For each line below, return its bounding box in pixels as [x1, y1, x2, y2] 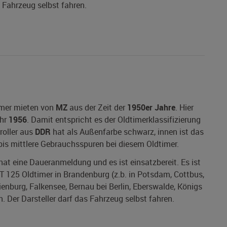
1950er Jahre [127, 102, 175, 113]
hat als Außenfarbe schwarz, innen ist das [51, 126, 204, 138]
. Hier [175, 102, 194, 113]
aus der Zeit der [67, 102, 127, 113]
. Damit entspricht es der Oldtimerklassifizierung [27, 114, 201, 126]
